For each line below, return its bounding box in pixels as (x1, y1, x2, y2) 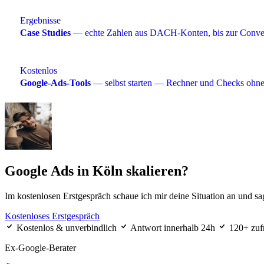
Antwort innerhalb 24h (128, 223, 217, 233)
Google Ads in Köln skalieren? (5, 163, 189, 179)
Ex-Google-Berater (5, 243, 76, 253)
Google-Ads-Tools (20, 77, 91, 88)
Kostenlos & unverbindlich (14, 223, 119, 233)
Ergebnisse (20, 15, 61, 25)
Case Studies (20, 27, 71, 38)
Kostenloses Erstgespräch (5, 211, 100, 222)
